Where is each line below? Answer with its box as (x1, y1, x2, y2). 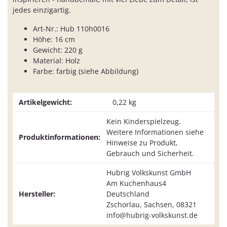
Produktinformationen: (19, 132, 100, 142)
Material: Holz (33, 56, 80, 66)
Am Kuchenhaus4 (106, 178, 166, 188)
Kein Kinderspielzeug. (106, 117, 181, 127)
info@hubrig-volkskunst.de (106, 210, 198, 220)
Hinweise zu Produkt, (106, 138, 178, 148)
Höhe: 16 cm (33, 34, 75, 45)
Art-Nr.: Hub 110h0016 (33, 24, 109, 34)
